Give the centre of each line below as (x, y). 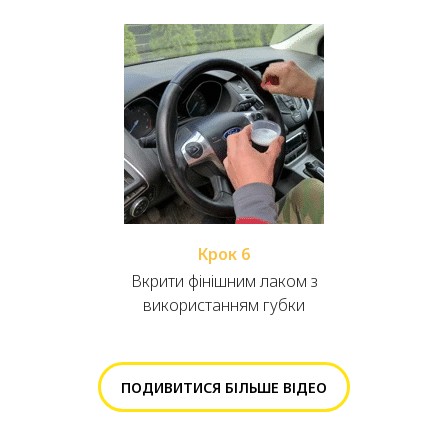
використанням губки (224, 305)
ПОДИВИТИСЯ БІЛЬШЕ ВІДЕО (224, 387)
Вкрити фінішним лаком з (224, 281)
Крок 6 (224, 254)
